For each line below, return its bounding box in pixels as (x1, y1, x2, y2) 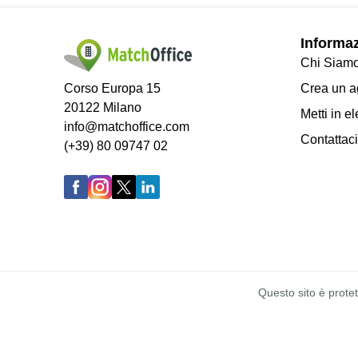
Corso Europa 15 (64, 81, 161, 95)
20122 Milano (64, 100, 141, 114)
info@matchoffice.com (64, 119, 189, 133)
